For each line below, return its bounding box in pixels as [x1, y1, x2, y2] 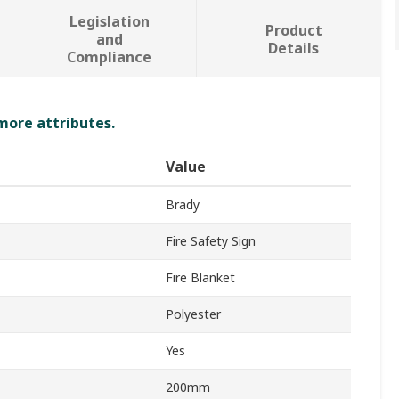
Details [268, 38, 320, 59]
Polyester [166, 305, 221, 323]
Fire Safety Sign [166, 232, 256, 250]
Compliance [67, 47, 152, 68]
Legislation [69, 12, 150, 32]
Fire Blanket [166, 269, 235, 287]
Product [265, 20, 322, 41]
